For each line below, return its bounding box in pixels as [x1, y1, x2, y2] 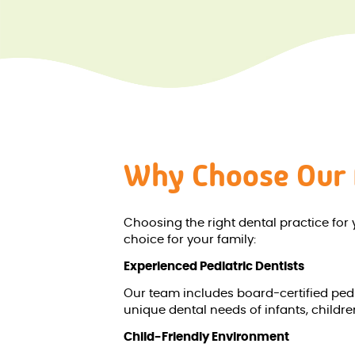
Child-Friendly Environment [124, 330, 289, 343]
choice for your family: [124, 234, 256, 246]
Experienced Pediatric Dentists [124, 260, 304, 273]
